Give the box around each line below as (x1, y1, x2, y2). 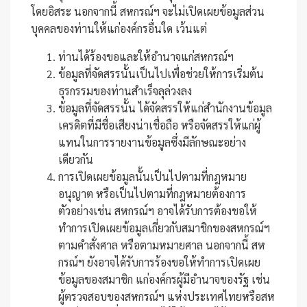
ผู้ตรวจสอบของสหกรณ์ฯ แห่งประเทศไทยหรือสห (58, 289, 275, 304)
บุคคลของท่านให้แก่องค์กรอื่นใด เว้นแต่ (31, 21, 207, 36)
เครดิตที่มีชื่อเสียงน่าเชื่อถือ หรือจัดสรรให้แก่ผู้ (58, 118, 260, 132)
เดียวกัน (58, 152, 93, 167)
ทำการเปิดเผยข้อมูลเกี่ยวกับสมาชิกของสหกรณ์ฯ (58, 221, 270, 235)
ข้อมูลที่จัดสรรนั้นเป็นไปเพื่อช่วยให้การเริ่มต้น (58, 66, 264, 81)
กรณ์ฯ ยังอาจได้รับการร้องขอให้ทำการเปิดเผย (58, 255, 260, 269)
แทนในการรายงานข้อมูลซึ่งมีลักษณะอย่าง (58, 135, 246, 149)
